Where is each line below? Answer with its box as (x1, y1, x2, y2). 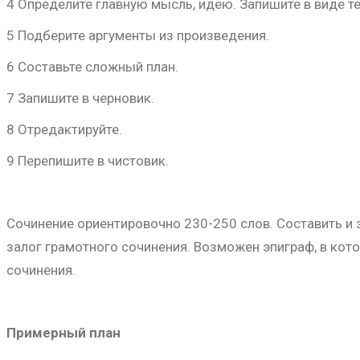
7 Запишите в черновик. (6, 90, 154, 106)
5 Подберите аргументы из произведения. (6, 27, 269, 43)
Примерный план (6, 325, 121, 341)
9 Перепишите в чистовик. (6, 153, 169, 169)
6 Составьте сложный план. (6, 59, 178, 75)
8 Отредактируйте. (6, 121, 122, 137)
